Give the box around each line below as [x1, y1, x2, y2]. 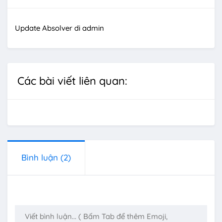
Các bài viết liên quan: [17, 74, 127, 88]
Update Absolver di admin [15, 23, 104, 33]
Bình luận [21, 152, 60, 163]
